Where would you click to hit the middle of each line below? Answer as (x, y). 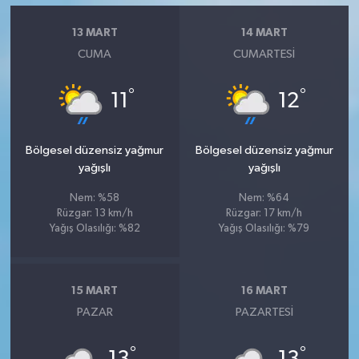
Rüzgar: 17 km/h (264, 214)
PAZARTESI (264, 313)
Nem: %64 (264, 199)
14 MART (264, 32)
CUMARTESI (264, 54)
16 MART (264, 290)
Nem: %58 (95, 199)
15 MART (95, 290)
